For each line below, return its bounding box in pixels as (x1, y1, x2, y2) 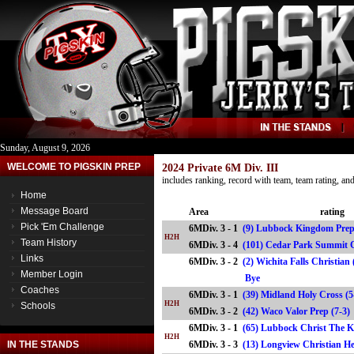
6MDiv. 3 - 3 (189, 339, 238, 350)
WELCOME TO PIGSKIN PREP (7, 161, 141, 172)
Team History (21, 237, 77, 248)
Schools (21, 300, 55, 311)
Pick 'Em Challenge (21, 221, 104, 232)
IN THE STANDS (7, 339, 79, 350)
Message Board (21, 205, 88, 217)
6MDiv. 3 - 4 (189, 239, 238, 250)
